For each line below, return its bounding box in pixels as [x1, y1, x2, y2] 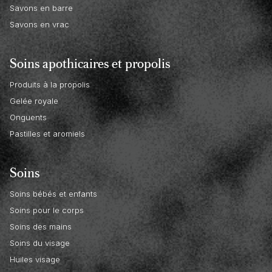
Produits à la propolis [10, 80, 90, 90]
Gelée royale [10, 96, 58, 106]
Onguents [10, 112, 47, 123]
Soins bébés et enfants [10, 189, 97, 199]
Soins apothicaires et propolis [10, 53, 170, 73]
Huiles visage [10, 254, 60, 265]
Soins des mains [10, 222, 72, 232]
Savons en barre [10, 3, 73, 13]
